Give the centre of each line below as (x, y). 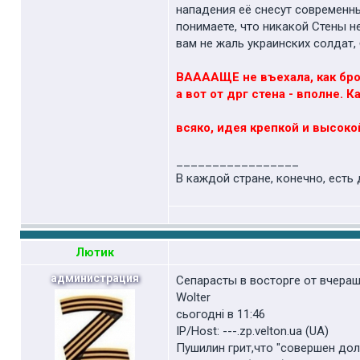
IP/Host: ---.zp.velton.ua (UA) (252, 331)
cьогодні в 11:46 (221, 314)
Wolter (193, 297)
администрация (94, 278)
